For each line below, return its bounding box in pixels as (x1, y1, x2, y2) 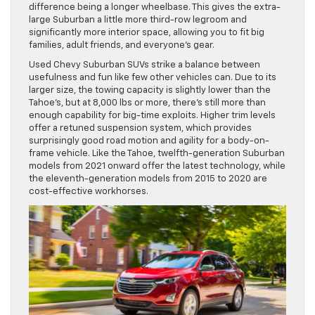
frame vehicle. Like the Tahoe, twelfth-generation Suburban (29, 148, 285, 158)
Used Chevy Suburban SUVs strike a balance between (29, 60, 260, 70)
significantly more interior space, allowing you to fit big (29, 27, 264, 37)
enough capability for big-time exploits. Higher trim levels (29, 110, 276, 120)
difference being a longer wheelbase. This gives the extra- (29, 2, 281, 12)
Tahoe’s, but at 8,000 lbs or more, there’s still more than (29, 98, 266, 108)
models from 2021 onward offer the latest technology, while (29, 161, 285, 171)
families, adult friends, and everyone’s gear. (29, 40, 214, 50)
